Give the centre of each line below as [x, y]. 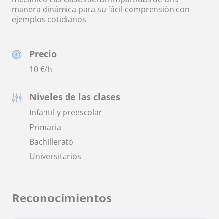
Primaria [45, 127]
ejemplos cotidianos [49, 19]
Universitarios [55, 156]
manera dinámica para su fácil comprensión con [101, 9]
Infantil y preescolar [66, 112]
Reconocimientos [62, 197]
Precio [43, 54]
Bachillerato [51, 142]
